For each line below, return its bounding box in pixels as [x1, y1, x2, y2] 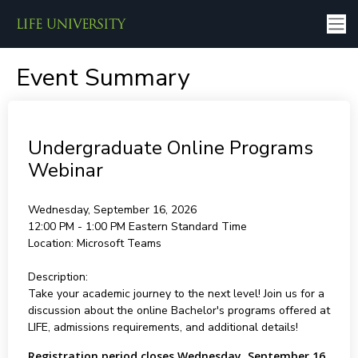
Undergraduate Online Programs [27, 135, 313, 161]
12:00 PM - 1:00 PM [27, 219, 129, 234]
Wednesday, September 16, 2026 [27, 202, 197, 217]
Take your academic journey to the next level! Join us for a [27, 286, 324, 301]
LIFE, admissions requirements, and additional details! [27, 320, 298, 335]
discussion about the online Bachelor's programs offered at [27, 303, 330, 318]
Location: [27, 236, 74, 251]
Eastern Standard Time [128, 219, 247, 234]
